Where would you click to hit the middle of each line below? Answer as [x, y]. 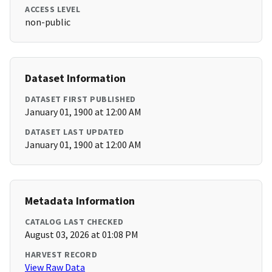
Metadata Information [80, 201]
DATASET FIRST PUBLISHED [80, 99]
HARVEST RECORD [61, 255]
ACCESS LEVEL [53, 9]
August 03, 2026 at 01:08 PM [82, 235]
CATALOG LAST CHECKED [74, 222]
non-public [48, 22]
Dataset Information [75, 78]
